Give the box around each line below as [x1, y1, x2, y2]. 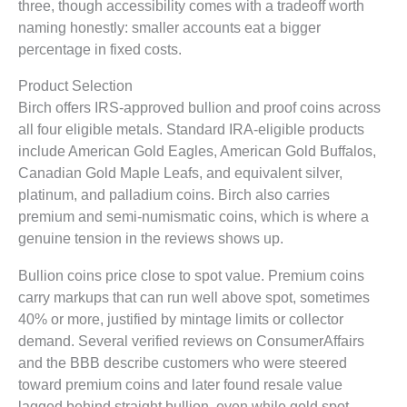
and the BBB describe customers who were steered [18, 353, 347, 371]
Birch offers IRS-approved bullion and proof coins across [18, 99, 381, 116]
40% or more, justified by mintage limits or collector [18, 310, 343, 327]
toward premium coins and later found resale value [18, 375, 342, 392]
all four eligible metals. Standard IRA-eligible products [18, 121, 364, 138]
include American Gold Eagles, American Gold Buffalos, [18, 143, 376, 160]
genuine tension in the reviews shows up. [18, 230, 283, 247]
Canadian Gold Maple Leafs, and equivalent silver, [18, 164, 342, 182]
